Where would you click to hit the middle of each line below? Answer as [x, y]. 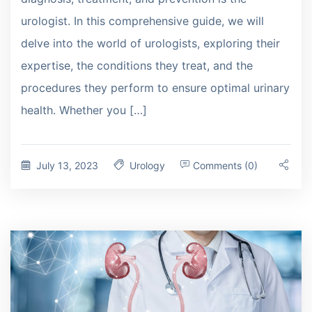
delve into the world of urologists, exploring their [150, 43]
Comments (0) [224, 165]
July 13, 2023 [67, 165]
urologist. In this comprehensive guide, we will [142, 21]
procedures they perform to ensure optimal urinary [155, 87]
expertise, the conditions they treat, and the [137, 65]
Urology [147, 165]
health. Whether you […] [84, 110]
